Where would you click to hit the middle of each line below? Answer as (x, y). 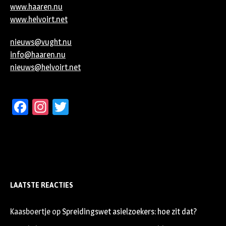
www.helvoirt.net (39, 20)
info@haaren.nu (38, 55)
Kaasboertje (30, 212)
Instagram (82, 107)
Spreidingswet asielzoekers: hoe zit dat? (129, 212)
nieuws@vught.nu (41, 42)
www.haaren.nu (36, 7)
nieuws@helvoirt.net (45, 68)
